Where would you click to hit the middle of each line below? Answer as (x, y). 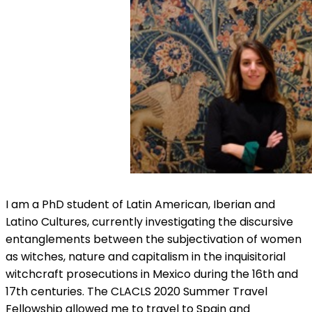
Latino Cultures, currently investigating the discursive (149, 222)
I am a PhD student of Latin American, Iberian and (140, 205)
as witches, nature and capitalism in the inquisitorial (146, 257)
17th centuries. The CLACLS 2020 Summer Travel (136, 292)
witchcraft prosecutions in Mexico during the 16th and (152, 274)
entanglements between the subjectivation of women (154, 240)
